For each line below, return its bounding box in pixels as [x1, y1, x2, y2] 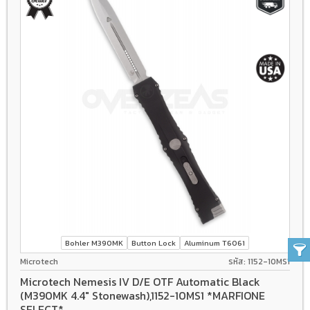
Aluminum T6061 [184, 237, 245, 248]
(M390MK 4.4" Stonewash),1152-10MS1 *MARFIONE [20, 286, 265, 304]
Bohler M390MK [65, 237, 123, 248]
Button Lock [131, 237, 176, 248]
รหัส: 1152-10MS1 [228, 255, 290, 268]
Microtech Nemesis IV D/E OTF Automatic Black [20, 273, 260, 290]
